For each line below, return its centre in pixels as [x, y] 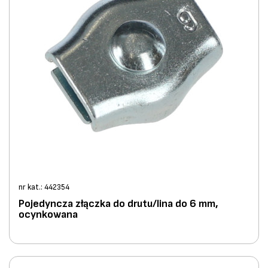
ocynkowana [48, 215]
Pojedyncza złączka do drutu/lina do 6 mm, [118, 204]
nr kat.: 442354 [44, 188]
